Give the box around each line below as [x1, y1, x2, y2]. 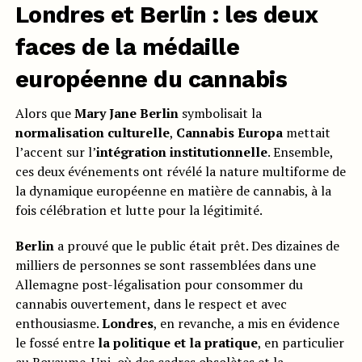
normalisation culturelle [15, 124, 170, 142]
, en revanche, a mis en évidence [153, 314, 339, 333]
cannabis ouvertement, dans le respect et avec [15, 295, 287, 314]
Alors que [15, 104, 74, 123]
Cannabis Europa [175, 124, 283, 142]
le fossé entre [15, 334, 98, 352]
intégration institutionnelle [95, 143, 267, 162]
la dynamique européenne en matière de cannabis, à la [15, 182, 331, 200]
